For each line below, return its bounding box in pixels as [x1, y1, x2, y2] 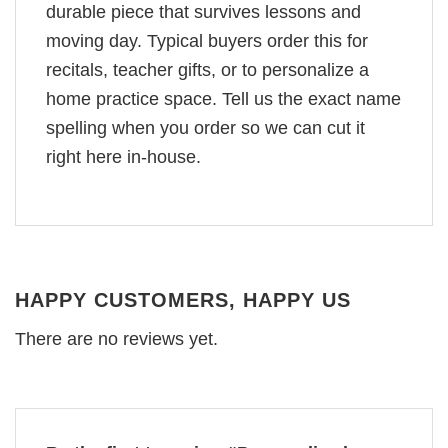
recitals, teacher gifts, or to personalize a [46, 59, 369, 80]
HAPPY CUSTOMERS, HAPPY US [15, 289, 351, 312]
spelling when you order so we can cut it [46, 117, 365, 138]
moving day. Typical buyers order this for [46, 30, 368, 51]
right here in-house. [46, 146, 201, 167]
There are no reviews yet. [15, 329, 218, 350]
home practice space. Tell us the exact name [46, 88, 401, 109]
